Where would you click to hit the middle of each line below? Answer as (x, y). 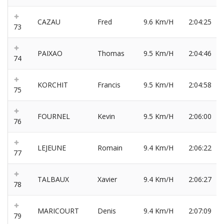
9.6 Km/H (158, 22)
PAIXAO (50, 53)
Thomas (111, 53)
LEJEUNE (52, 148)
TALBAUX (53, 179)
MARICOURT (58, 211)
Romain (110, 148)
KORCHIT (53, 85)
